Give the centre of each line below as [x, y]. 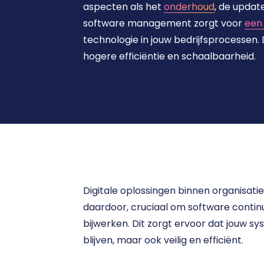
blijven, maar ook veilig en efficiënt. [163, 240]
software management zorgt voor [164, 23]
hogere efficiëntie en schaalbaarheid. [170, 56]
